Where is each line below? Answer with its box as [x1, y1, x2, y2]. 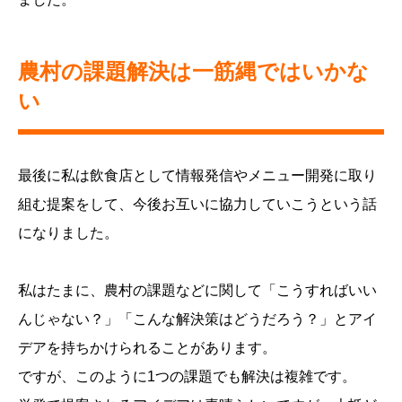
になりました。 [18, 225, 118, 241]
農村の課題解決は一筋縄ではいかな [18, 59, 369, 84]
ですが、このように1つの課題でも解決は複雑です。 [18, 369, 356, 385]
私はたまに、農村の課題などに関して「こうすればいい [18, 283, 377, 299]
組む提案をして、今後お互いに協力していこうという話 [18, 197, 377, 213]
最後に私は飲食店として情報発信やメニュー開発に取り [18, 168, 377, 184]
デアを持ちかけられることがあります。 [18, 340, 276, 356]
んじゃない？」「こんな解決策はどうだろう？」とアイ [18, 311, 377, 328]
